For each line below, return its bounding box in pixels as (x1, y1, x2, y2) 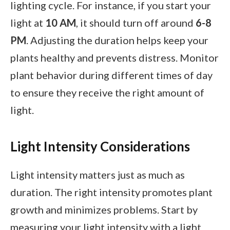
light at (10, 16, 45, 29)
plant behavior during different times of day (10, 69, 213, 82)
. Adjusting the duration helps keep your (26, 34, 208, 47)
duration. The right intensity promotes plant (10, 186, 213, 199)
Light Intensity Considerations (10, 138, 190, 154)
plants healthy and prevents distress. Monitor (10, 51, 219, 64)
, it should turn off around (76, 16, 196, 29)
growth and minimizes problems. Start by (10, 203, 198, 216)
